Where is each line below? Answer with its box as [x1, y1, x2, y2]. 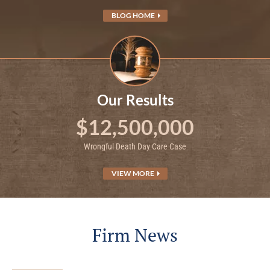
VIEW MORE [111, 169, 155, 178]
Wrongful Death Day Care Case [84, 142, 186, 151]
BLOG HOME [111, 11, 156, 20]
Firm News [92, 223, 178, 247]
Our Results [96, 91, 174, 108]
